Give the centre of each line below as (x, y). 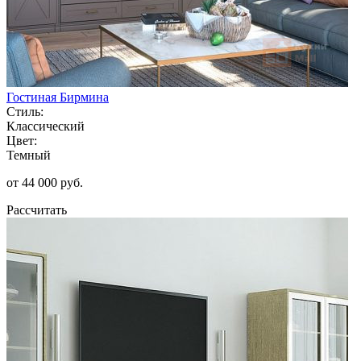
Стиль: (25, 111)
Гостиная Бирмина (58, 97)
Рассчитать (37, 210)
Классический (46, 126)
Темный (29, 155)
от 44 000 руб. (45, 182)
